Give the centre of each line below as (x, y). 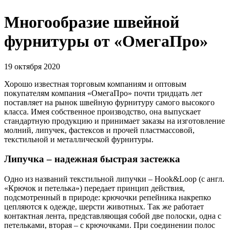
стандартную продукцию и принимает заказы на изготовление (114, 121)
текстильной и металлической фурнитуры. (79, 139)
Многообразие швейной (92, 22)
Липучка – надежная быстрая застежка (92, 159)
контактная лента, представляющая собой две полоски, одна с (113, 216)
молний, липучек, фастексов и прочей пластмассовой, (99, 130)
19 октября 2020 (32, 66)
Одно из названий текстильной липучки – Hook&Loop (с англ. (114, 179)
